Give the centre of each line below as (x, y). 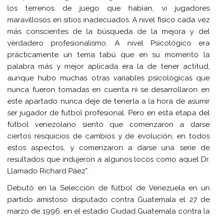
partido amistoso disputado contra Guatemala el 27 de (108, 200)
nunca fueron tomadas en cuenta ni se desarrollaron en (108, 89)
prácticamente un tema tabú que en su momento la (108, 54)
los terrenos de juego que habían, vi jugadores (108, 8)
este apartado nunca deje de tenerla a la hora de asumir (108, 101)
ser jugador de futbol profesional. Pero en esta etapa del (108, 113)
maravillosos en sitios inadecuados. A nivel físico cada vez (108, 20)
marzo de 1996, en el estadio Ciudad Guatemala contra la (108, 211)
